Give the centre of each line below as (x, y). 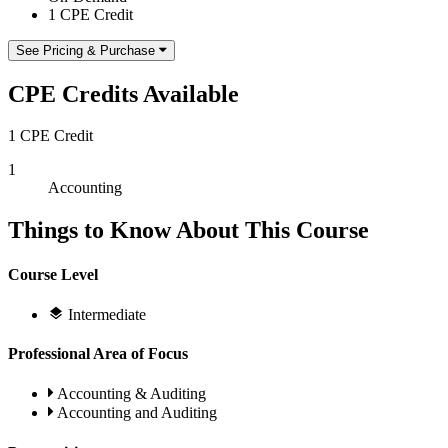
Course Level (53, 274)
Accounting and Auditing (137, 413)
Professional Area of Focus (98, 354)
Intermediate (107, 314)
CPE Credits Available (123, 93)
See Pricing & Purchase (85, 50)
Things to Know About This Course (188, 230)
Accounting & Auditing (131, 394)
